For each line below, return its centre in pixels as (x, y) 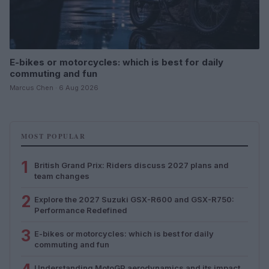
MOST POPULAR (53, 136)
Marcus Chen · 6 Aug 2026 (54, 87)
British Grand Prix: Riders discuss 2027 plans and (131, 165)
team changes (62, 176)
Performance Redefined (81, 210)
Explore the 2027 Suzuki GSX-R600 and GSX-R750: (134, 199)
